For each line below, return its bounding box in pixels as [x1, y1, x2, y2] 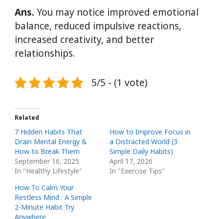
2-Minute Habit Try [15, 202, 74, 212]
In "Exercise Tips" [109, 166, 165, 175]
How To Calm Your [15, 182, 74, 192]
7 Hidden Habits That [15, 127, 82, 136]
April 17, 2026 [109, 156, 153, 166]
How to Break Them [15, 146, 80, 156]
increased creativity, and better [15, 33, 154, 46]
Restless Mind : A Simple [15, 192, 92, 202]
